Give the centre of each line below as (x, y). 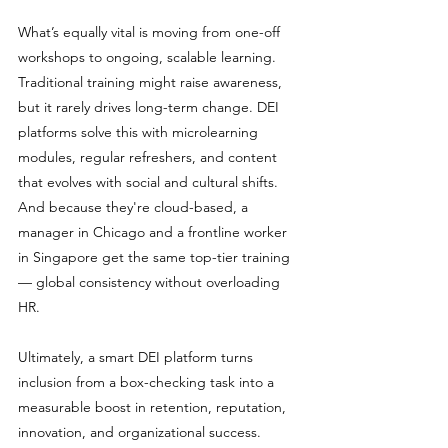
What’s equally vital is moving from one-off (151, 32)
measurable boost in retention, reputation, (154, 407)
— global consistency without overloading (151, 282)
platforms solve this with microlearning (140, 132)
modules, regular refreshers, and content (149, 157)
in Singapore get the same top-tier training (156, 257)
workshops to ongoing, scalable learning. (149, 57)
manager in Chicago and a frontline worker (154, 232)
